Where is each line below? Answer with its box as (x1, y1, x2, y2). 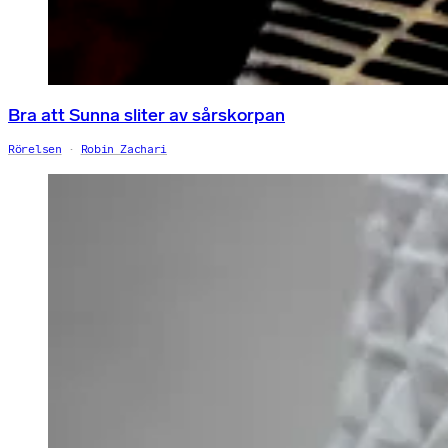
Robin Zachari (80, 141, 168, 156)
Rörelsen (8, 141, 62, 156)
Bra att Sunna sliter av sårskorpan (8, 103, 285, 126)
